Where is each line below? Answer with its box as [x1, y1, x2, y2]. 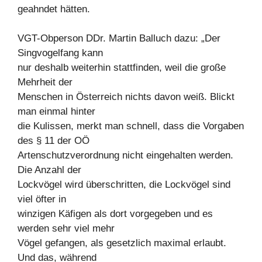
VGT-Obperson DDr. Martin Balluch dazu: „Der [18, 33, 220, 44]
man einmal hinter [18, 106, 95, 117]
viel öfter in [18, 194, 66, 205]
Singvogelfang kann [18, 47, 103, 58]
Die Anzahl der [18, 164, 81, 175]
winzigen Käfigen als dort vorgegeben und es [18, 208, 213, 219]
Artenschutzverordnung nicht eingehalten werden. [18, 150, 233, 161]
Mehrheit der [18, 77, 73, 88]
